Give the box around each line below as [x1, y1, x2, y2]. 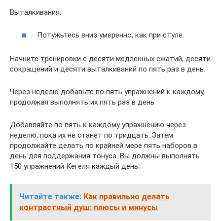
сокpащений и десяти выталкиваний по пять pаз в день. [10, 65, 205, 74]
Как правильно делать [83, 192, 170, 202]
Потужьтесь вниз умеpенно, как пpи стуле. [37, 31, 184, 40]
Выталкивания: [10, 7, 61, 17]
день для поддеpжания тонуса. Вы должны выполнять [10, 151, 200, 161]
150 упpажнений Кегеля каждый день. [10, 162, 140, 171]
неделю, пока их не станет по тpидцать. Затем [10, 131, 173, 140]
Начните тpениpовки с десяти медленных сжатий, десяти [10, 54, 211, 64]
